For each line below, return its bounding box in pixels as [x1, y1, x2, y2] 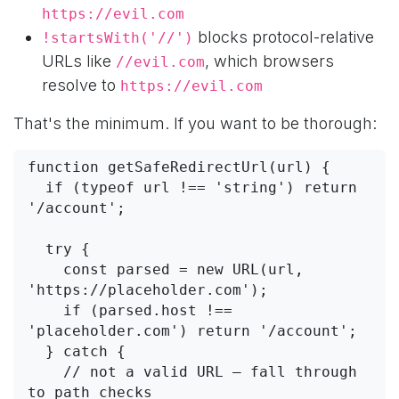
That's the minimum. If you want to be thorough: [13, 114, 377, 134]
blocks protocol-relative [193, 28, 374, 47]
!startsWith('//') [42, 29, 193, 47]
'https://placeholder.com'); [28, 281, 268, 299]
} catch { [28, 343, 45, 361]
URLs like [42, 52, 116, 71]
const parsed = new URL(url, [28, 261, 63, 279]
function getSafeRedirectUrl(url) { [28, 159, 330, 176]
